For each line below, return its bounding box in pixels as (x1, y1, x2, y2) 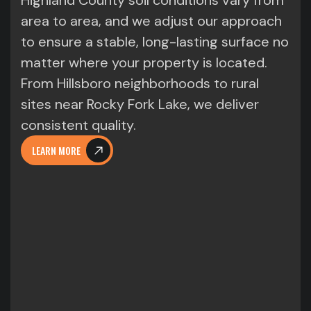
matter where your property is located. (21, 53, 267, 72)
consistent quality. (21, 116, 136, 135)
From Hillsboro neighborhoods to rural (21, 74, 259, 93)
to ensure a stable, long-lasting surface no (21, 33, 289, 51)
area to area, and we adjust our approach (21, 12, 282, 31)
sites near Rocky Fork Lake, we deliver (21, 95, 259, 114)
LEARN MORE (32, 142, 81, 158)
